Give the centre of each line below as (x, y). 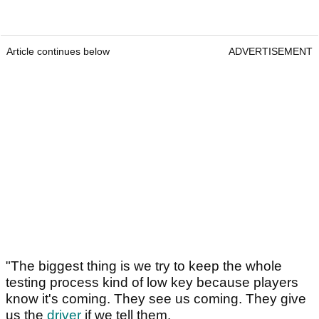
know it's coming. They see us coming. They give (156, 299)
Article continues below (58, 52)
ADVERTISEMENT (271, 52)
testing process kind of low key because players (152, 283)
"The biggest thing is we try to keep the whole (144, 266)
